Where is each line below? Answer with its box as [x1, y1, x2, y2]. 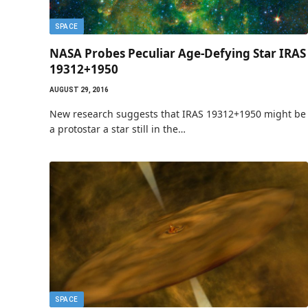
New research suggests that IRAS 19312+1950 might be [49, 107, 306, 120]
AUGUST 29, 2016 [49, 86, 109, 93]
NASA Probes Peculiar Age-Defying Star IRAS [49, 45, 306, 61]
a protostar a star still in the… [49, 122, 186, 135]
